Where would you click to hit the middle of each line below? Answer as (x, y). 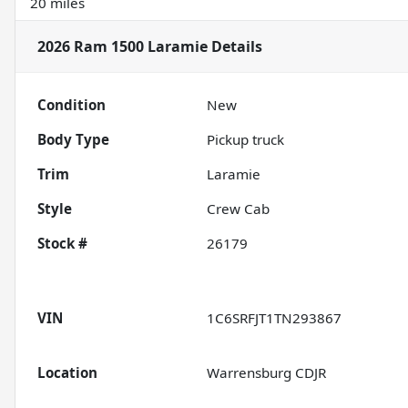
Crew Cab (239, 208)
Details (235, 46)
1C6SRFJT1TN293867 (275, 317)
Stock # (62, 243)
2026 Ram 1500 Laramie (122, 46)
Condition (71, 104)
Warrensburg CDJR (267, 372)
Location (67, 372)
